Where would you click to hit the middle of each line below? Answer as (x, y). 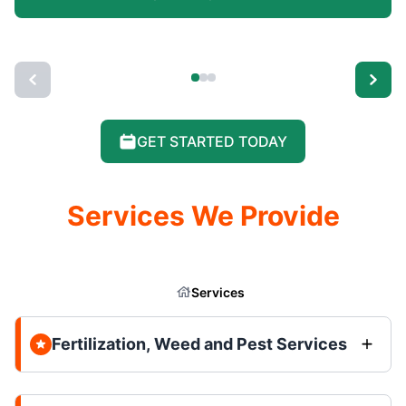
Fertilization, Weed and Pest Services (199, 343)
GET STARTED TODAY (212, 141)
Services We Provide (203, 215)
